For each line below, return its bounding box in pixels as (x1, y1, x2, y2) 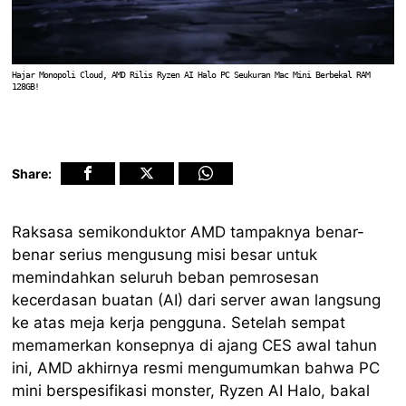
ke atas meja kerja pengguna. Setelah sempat (12, 313, 346, 332)
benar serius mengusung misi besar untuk (12, 245, 318, 264)
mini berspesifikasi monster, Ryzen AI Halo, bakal (12, 381, 371, 400)
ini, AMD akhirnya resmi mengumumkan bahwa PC (12, 358, 381, 377)
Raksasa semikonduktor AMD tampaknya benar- (12, 222, 365, 241)
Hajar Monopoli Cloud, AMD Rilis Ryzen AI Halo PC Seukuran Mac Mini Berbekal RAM (12, 69, 371, 80)
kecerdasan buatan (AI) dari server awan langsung (12, 290, 382, 309)
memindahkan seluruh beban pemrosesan (12, 267, 320, 286)
